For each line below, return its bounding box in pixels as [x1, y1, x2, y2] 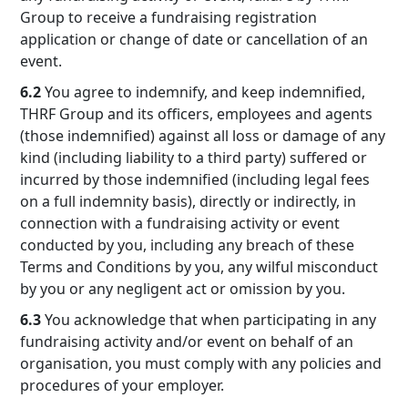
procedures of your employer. [20, 375, 224, 395]
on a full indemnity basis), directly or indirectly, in [20, 191, 356, 211]
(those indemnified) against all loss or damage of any [20, 126, 385, 146]
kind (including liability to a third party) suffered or [20, 148, 367, 168]
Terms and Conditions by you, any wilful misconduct [20, 257, 378, 277]
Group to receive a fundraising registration [20, 7, 317, 27]
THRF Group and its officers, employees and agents [20, 104, 372, 124]
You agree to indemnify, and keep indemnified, [41, 82, 365, 102]
